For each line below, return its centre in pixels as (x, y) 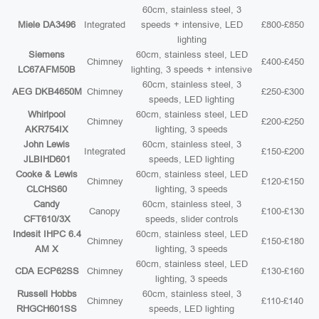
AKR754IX (47, 129)
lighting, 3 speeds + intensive (192, 69)
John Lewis (47, 144)
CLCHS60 (47, 189)
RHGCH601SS (47, 309)
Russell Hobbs (47, 294)
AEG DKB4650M (47, 91)
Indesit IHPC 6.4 (47, 234)
